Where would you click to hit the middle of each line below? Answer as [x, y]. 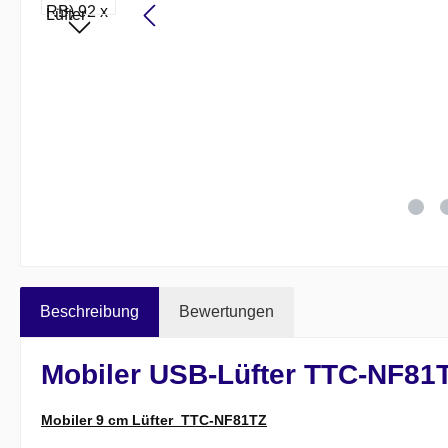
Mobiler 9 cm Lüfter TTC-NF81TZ [154, 420]
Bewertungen [226, 311]
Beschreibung [89, 311]
